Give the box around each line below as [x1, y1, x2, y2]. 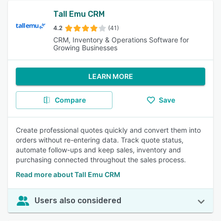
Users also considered [35, 196, 121, 205]
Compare [54, 96, 86, 104]
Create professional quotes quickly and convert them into [16, 126, 201, 134]
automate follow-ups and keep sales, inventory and [16, 146, 181, 154]
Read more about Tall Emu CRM [16, 170, 120, 179]
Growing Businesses [53, 43, 117, 52]
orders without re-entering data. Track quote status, [16, 136, 184, 144]
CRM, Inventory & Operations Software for [53, 36, 189, 44]
